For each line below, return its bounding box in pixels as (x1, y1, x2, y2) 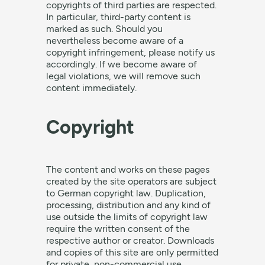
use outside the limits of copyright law (46, 211, 208, 222)
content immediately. (46, 82, 137, 93)
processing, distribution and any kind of (46, 199, 211, 211)
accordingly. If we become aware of (46, 59, 198, 70)
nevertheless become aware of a (46, 35, 184, 46)
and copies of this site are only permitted (46, 247, 219, 258)
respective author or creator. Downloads (46, 235, 215, 246)
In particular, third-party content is (46, 11, 191, 22)
